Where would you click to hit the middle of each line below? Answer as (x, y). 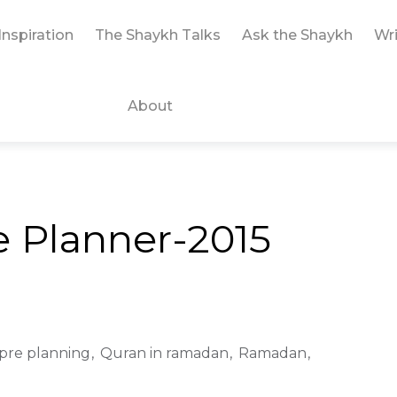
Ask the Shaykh (297, 35)
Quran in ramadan (164, 353)
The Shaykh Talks (157, 35)
